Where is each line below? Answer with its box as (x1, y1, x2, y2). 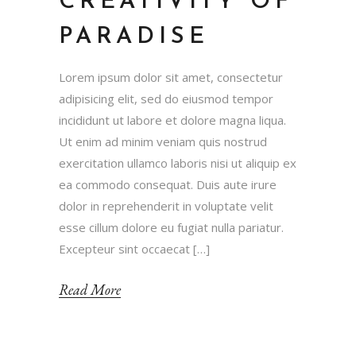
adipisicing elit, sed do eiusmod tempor (59, 90, 273, 106)
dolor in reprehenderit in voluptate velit (59, 197, 273, 214)
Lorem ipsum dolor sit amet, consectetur (59, 68, 283, 85)
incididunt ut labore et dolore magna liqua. (59, 111, 286, 128)
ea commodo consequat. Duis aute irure (59, 176, 277, 192)
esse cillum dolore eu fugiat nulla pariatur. (59, 219, 284, 235)
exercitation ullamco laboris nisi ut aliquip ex (59, 154, 296, 171)
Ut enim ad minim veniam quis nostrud (59, 133, 267, 149)
